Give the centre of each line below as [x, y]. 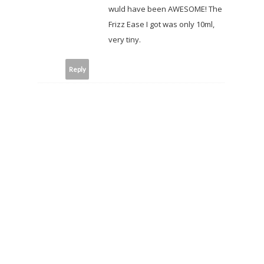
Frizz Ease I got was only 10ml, [161, 24]
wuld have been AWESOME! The [165, 9]
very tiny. [125, 40]
